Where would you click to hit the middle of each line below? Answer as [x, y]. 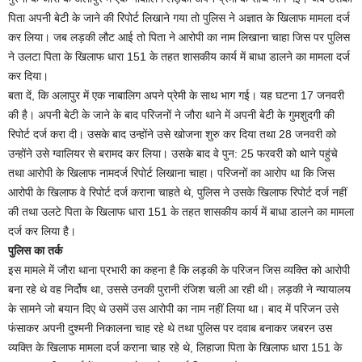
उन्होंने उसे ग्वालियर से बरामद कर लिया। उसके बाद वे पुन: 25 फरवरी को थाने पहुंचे [173, 154]
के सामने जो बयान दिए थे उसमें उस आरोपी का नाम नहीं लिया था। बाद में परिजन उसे [173, 309]
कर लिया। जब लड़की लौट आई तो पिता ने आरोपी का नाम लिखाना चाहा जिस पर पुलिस [179, 37]
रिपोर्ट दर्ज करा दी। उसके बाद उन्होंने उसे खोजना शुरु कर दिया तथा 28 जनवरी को [172, 134]
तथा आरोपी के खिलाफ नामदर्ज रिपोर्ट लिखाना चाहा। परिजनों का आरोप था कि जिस [171, 173]
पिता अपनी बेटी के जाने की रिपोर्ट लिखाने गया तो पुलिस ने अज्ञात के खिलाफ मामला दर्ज [179, 18]
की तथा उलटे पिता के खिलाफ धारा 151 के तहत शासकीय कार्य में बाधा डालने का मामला [181, 212]
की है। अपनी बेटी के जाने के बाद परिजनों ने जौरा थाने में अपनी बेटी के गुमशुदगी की [171, 115]
